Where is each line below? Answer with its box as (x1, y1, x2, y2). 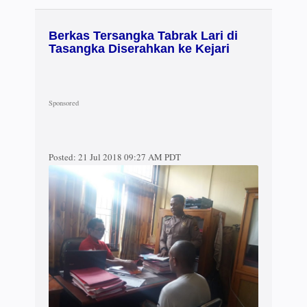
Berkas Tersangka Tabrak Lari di (49, 29, 238, 43)
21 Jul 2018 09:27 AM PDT (76, 151, 181, 164)
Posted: (49, 151, 76, 164)
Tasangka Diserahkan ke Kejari (49, 42, 230, 56)
